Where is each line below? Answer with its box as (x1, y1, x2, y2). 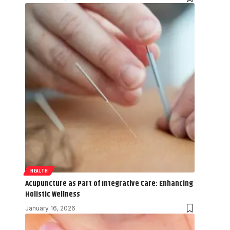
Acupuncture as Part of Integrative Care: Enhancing (25, 177, 193, 189)
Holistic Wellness (25, 188, 80, 200)
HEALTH (30, 166, 48, 174)
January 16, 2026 (25, 204, 75, 212)
